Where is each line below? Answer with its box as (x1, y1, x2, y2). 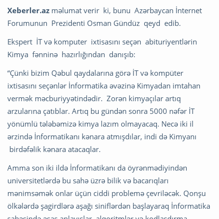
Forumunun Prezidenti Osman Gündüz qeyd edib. (7, 18, 183, 28)
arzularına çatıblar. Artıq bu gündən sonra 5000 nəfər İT (7, 106, 195, 116)
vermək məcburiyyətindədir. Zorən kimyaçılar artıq (7, 93, 181, 104)
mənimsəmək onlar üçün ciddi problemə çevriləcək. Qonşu (7, 188, 206, 198)
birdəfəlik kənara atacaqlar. (7, 144, 103, 154)
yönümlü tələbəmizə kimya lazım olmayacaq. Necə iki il (7, 119, 194, 129)
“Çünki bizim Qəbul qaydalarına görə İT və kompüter (7, 68, 183, 78)
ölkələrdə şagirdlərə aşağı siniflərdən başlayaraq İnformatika (7, 201, 210, 211)
